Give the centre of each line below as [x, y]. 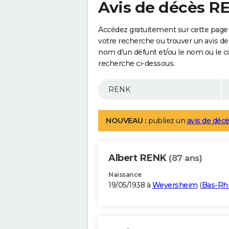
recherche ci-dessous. [136, 64]
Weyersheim [175, 185]
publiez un [167, 121]
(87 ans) [185, 158]
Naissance [125, 175]
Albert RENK [139, 158]
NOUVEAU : [126, 121]
